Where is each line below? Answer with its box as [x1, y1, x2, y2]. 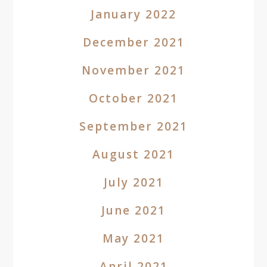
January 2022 [91, 7, 176, 22]
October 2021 [89, 91, 178, 106]
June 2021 [101, 203, 166, 218]
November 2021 [82, 63, 185, 78]
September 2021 [79, 119, 188, 134]
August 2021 [92, 147, 175, 162]
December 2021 [82, 35, 185, 50]
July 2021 [103, 175, 164, 190]
